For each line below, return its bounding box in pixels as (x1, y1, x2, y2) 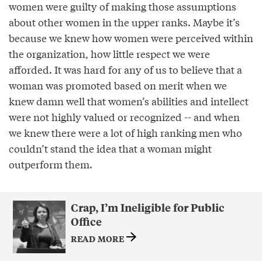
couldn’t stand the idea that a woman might (9, 141, 212, 156)
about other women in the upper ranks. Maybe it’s (9, 15, 240, 30)
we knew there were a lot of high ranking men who (9, 125, 242, 140)
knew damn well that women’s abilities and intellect (9, 94, 249, 109)
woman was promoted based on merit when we (9, 78, 227, 93)
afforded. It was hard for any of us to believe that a (9, 62, 242, 77)
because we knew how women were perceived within (9, 30, 253, 46)
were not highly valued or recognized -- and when (9, 109, 240, 125)
